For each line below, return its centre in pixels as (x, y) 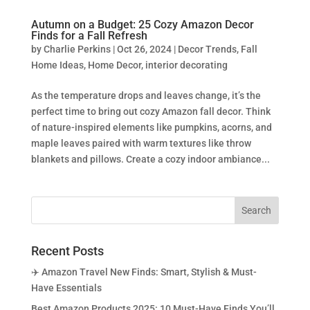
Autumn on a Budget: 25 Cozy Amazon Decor (142, 24)
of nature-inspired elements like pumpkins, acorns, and (151, 127)
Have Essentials (66, 288)
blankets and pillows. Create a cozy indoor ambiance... (150, 159)
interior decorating (186, 65)
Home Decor (114, 65)
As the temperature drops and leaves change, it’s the (146, 95)
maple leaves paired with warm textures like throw (141, 143)
